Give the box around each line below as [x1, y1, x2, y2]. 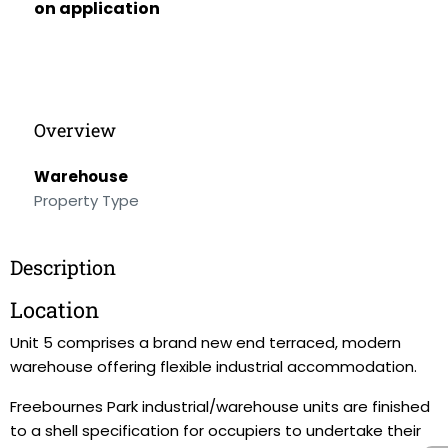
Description [10, 254, 116, 280]
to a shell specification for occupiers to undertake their [10, 420, 421, 441]
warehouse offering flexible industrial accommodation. [10, 356, 417, 377]
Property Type [34, 190, 139, 211]
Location [10, 295, 99, 324]
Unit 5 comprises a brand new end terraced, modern [10, 332, 401, 353]
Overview [34, 118, 116, 142]
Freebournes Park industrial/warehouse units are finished [10, 396, 430, 417]
